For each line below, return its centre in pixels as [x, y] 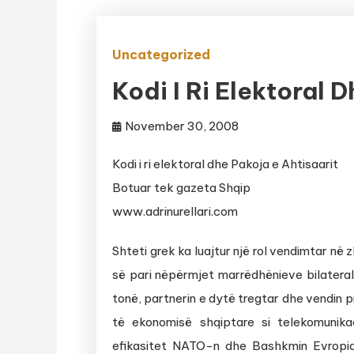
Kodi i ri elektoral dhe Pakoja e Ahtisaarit [225, 164]
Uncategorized [161, 55]
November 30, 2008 [182, 126]
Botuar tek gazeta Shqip [181, 188]
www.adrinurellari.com [175, 211]
